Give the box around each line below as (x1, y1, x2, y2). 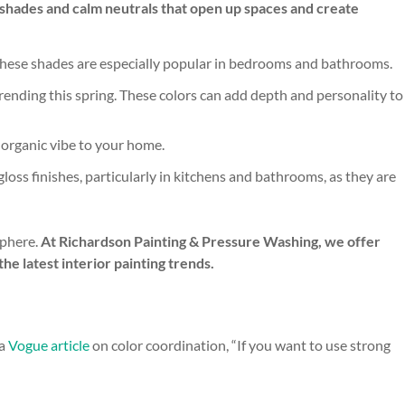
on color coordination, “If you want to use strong (89, 336, 391, 354)
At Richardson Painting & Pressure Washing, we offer (41, 232, 381, 250)
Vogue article (8, 336, 89, 354)
